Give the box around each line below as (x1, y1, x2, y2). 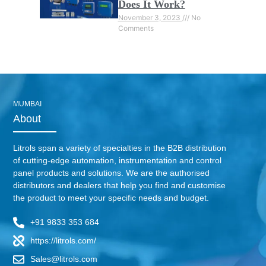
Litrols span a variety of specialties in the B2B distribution (13, 143, 227, 153)
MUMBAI (13, 100, 42, 109)
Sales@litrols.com (30, 254, 98, 264)
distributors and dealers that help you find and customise (13, 180, 226, 191)
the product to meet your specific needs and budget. (13, 193, 210, 203)
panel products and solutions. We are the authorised (13, 168, 210, 178)
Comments (118, 24, 154, 33)
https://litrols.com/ (30, 235, 97, 245)
